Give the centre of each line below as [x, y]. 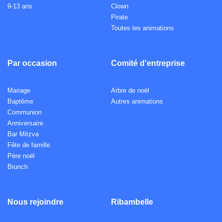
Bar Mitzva [23, 134]
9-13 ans [20, 6]
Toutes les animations [142, 28]
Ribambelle [132, 202]
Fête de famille [29, 145]
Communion [25, 112]
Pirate [119, 17]
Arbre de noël [130, 91]
